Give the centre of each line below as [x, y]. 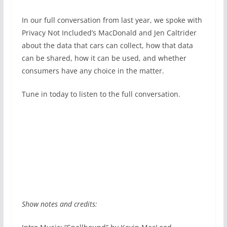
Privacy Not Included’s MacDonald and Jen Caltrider [109, 33]
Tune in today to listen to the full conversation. [101, 94]
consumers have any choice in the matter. [93, 71]
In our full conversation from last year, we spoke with [112, 20]
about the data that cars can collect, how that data [107, 45]
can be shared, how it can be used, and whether [104, 58]
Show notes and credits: [59, 204]
